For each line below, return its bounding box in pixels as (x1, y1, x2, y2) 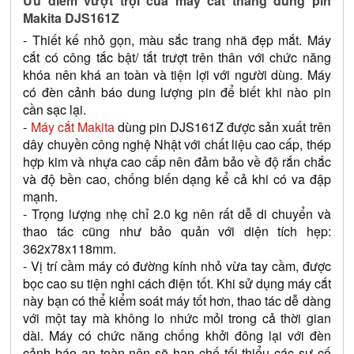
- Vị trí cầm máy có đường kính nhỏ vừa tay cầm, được (23, 256, 331, 275)
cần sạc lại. (23, 100, 87, 119)
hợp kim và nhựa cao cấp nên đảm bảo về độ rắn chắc (23, 152, 331, 171)
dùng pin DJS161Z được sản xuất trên (117, 117, 331, 136)
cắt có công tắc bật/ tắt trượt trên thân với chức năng (23, 47, 331, 66)
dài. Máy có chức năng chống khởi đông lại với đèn (23, 326, 331, 345)
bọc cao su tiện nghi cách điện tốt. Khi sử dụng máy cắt (23, 273, 331, 292)
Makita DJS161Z (23, 9, 120, 28)
